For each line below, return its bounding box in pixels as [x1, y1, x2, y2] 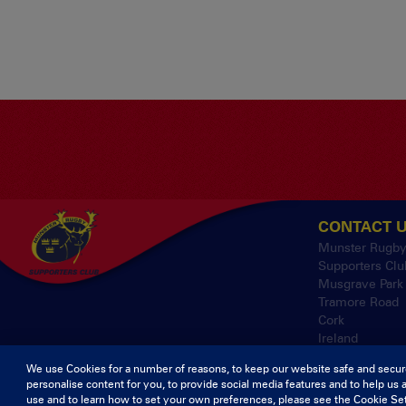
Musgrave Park [318, 275, 403, 292]
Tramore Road [318, 294, 399, 310]
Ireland [318, 330, 358, 346]
